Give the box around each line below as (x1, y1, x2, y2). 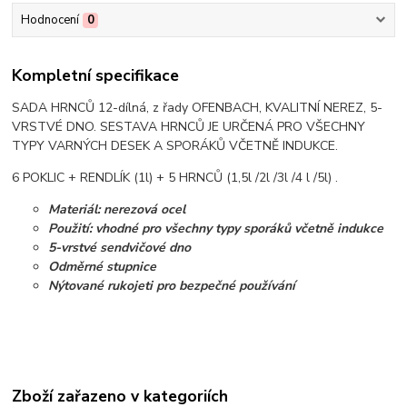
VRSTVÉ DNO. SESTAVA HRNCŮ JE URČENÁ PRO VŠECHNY (12, 117, 366, 135)
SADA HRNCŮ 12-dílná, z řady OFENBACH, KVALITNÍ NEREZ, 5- (12, 98, 383, 116)
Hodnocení (20, 12, 79, 29)
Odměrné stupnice (48, 257, 157, 275)
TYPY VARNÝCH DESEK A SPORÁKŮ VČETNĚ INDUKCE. (12, 136, 342, 154)
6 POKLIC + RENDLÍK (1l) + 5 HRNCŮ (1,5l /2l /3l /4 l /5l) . (12, 168, 339, 186)
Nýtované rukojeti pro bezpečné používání (48, 276, 296, 294)
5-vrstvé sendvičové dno (48, 238, 192, 256)
